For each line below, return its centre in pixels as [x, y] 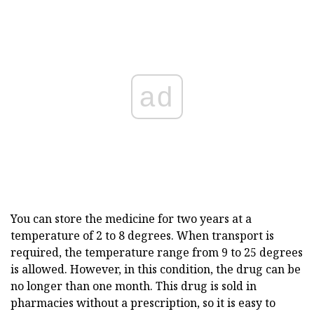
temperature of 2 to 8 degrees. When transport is [142, 236]
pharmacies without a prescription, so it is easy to [143, 303]
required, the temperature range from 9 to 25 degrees [157, 253]
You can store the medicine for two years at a [131, 219]
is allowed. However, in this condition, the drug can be [156, 269]
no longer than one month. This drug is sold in [134, 286]
